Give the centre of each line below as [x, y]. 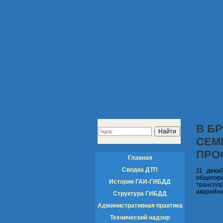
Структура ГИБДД [140, 194]
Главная [140, 158]
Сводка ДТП [140, 170]
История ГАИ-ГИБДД [140, 182]
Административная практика [140, 206]
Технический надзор [140, 218]
